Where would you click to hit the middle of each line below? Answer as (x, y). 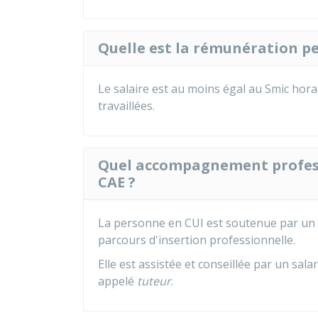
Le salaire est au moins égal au (181, 89)
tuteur (154, 281)
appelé (117, 281)
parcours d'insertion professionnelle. (197, 240)
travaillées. (126, 106)
